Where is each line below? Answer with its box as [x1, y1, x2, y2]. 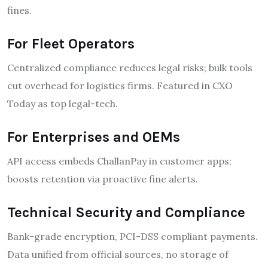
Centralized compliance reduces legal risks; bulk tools [7, 61, 252, 74]
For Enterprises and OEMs [7, 128, 180, 145]
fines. [7, 4, 32, 16]
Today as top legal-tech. [7, 97, 118, 109]
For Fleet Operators [7, 35, 135, 52]
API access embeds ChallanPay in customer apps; [7, 154, 232, 167]
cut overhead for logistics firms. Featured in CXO [7, 79, 233, 92]
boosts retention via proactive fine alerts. [7, 172, 198, 185]
